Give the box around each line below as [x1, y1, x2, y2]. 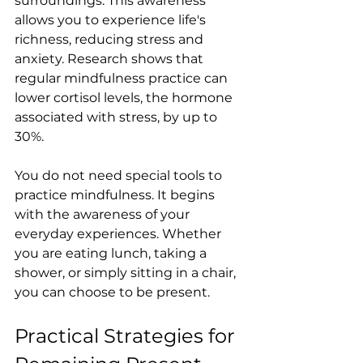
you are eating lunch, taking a [15, 246, 210, 261]
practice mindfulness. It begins [15, 187, 218, 203]
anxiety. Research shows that [15, 51, 207, 66]
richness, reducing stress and [15, 32, 207, 47]
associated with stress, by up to [15, 109, 220, 125]
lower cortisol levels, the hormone [15, 90, 236, 105]
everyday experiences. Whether [15, 226, 224, 241]
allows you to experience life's [15, 12, 209, 28]
